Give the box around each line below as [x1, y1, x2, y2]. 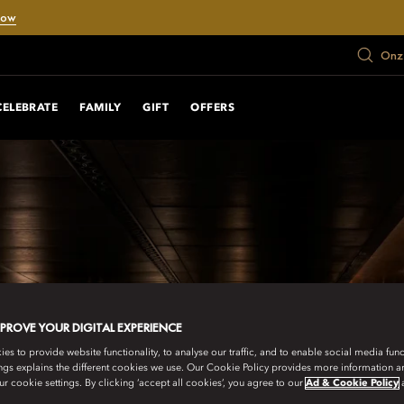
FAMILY [79, 102, 122, 114]
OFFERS [190, 102, 235, 114]
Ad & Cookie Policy [306, 378, 399, 390]
